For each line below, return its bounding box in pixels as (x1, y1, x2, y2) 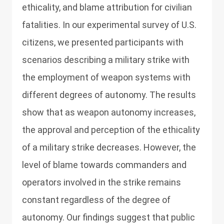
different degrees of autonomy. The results (22, 89, 196, 100)
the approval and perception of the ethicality (22, 124, 200, 135)
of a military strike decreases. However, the (22, 142, 196, 152)
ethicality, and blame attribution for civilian (22, 2, 192, 12)
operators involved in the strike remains (22, 177, 181, 187)
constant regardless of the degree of (22, 194, 170, 205)
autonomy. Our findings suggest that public (22, 212, 195, 222)
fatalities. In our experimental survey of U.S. (22, 19, 196, 30)
